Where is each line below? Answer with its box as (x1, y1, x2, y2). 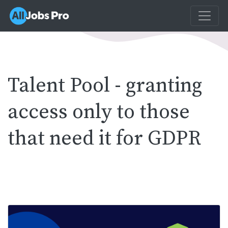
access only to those (8, 99, 190, 125)
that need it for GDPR (8, 126, 201, 151)
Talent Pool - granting (8, 73, 202, 98)
